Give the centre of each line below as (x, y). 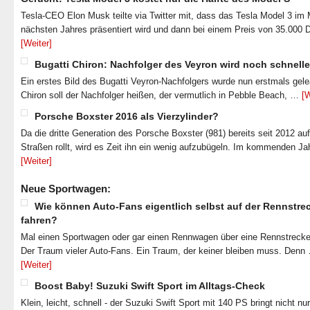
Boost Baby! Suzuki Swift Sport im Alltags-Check (150, 286)
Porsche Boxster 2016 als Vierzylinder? (127, 116)
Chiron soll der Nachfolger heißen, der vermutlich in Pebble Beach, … (161, 95)
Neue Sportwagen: (66, 189)
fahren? (39, 220)
